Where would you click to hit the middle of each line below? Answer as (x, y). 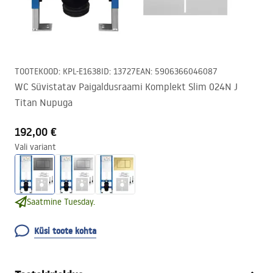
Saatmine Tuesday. (61, 202)
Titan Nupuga (44, 102)
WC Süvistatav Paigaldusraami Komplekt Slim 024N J (126, 87)
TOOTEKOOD (37, 71)
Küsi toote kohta (65, 231)
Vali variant (35, 147)
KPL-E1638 (82, 71)
